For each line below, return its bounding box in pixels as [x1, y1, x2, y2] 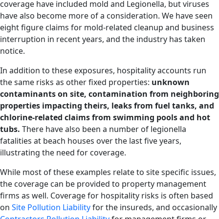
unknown [152, 77, 190, 88]
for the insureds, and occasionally [90, 202, 217, 213]
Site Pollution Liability [12, 202, 90, 213]
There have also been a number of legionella [20, 124, 186, 135]
